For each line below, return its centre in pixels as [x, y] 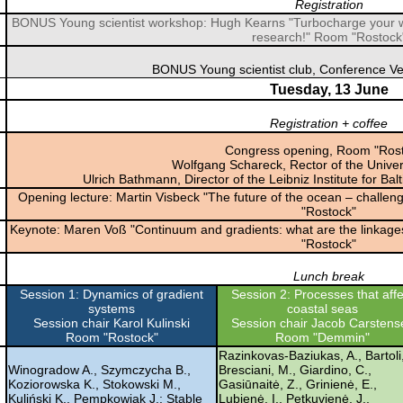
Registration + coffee [329, 123]
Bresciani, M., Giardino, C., [295, 369]
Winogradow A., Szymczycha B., [99, 369]
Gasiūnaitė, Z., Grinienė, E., [298, 384]
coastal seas [322, 308]
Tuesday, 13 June [329, 89]
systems [112, 308]
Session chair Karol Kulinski [112, 322]
